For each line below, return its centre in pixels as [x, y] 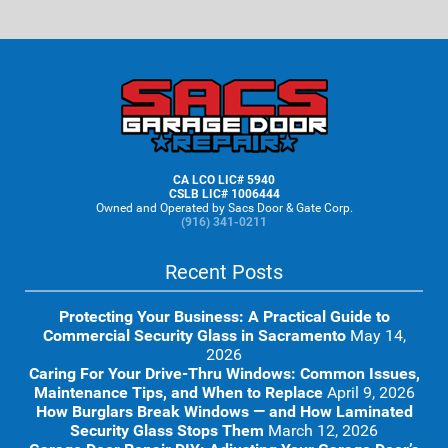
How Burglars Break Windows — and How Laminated [224, 411]
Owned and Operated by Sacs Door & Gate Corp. [224, 208]
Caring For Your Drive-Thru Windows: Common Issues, [224, 373]
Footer [45, 95]
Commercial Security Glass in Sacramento [194, 335]
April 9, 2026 [370, 392]
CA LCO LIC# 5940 [224, 180]
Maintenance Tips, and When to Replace [178, 392]
